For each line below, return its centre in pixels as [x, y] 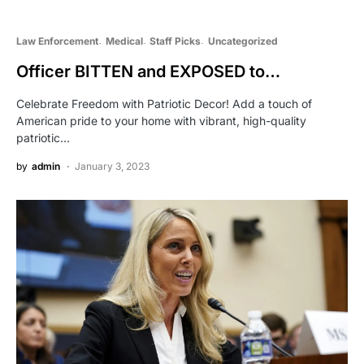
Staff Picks [175, 41]
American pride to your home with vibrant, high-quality [161, 121]
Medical [124, 41]
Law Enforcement [57, 41]
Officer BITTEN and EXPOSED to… [148, 72]
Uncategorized [243, 41]
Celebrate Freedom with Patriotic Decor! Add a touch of [164, 104]
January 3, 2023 [112, 167]
